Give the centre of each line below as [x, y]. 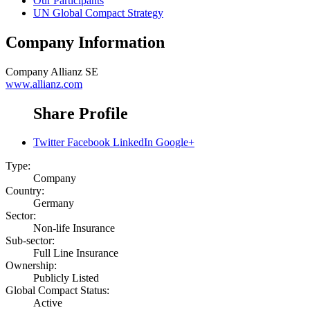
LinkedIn [133, 143]
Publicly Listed [66, 278]
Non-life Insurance [74, 228]
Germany [54, 203]
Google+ [175, 143]
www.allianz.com [44, 84]
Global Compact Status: [57, 291]
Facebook [89, 143]
